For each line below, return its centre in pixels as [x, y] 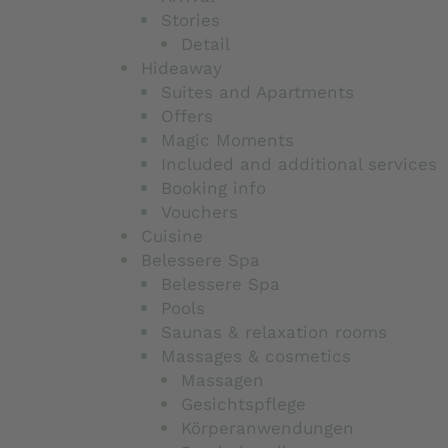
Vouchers [199, 211]
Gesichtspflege [243, 403]
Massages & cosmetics [255, 355]
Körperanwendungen [267, 427]
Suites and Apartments [257, 91]
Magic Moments [227, 139]
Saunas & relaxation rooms [273, 331]
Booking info [213, 187]
